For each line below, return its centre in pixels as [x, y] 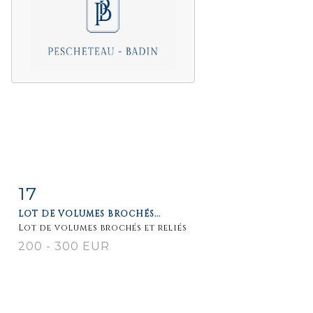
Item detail [62, 190]
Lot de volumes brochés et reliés [103, 227]
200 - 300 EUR [64, 246]
